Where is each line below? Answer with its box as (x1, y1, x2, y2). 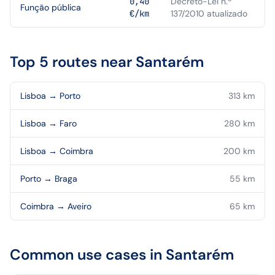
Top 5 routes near (10, 52, 136, 71)
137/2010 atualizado (171, 8, 247, 19)
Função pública (20, 2, 81, 13)
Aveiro (68, 201, 91, 212)
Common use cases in (10, 245, 166, 264)
